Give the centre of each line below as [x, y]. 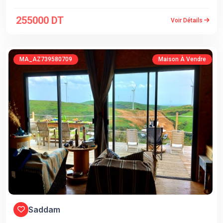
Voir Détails [187, 20]
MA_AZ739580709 [46, 59]
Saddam [44, 209]
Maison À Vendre [182, 59]
